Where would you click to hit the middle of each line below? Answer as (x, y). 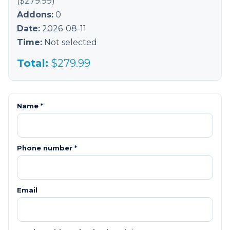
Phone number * (47, 148)
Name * (30, 106)
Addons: (35, 15)
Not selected (71, 43)
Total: (33, 63)
